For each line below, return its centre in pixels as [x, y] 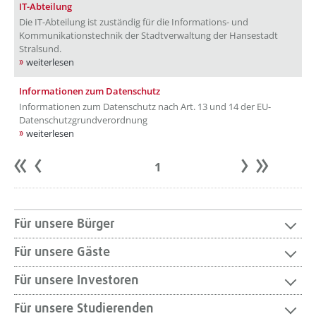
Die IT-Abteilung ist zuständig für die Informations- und [134, 22]
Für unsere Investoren [77, 280]
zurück [60, 168]
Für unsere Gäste [62, 252]
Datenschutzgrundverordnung [83, 120]
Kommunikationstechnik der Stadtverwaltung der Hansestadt [148, 35]
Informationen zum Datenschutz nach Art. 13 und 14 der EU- [145, 107]
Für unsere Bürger [64, 224]
